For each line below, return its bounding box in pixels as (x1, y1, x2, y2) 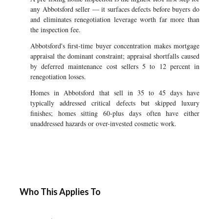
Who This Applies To (20, 186, 101, 197)
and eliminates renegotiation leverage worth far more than (30, 15, 199, 24)
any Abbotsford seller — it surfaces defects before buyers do (30, 4, 199, 14)
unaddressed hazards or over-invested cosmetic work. (30, 119, 176, 128)
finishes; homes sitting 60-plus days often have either (30, 109, 199, 118)
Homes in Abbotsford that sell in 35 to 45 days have (30, 88, 199, 97)
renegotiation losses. (30, 72, 86, 81)
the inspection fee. (30, 25, 81, 34)
